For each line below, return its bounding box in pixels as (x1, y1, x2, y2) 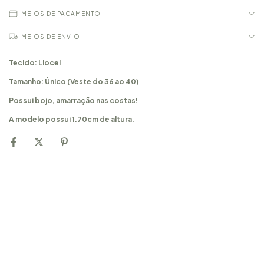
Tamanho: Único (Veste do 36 (9, 77, 115, 86)
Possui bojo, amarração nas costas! (9, 96, 138, 105)
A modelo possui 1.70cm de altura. (9, 115, 134, 124)
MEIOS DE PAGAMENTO (21, 10, 101, 17)
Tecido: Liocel (9, 58, 61, 67)
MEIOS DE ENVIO (21, 33, 80, 40)
